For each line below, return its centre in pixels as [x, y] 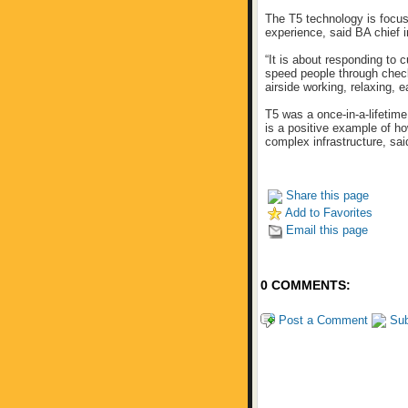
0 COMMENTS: [306, 286]
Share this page [326, 195]
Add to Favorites [327, 213]
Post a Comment [321, 320]
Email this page [325, 230]
